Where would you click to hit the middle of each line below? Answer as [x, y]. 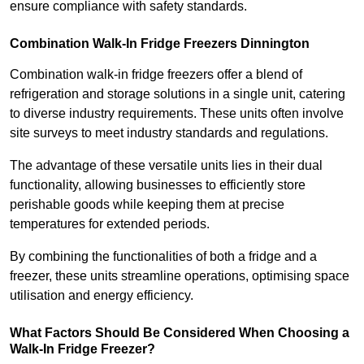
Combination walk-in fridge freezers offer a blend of [156, 74]
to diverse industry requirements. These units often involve [177, 113]
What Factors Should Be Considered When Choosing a [180, 332]
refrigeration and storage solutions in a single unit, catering [178, 93]
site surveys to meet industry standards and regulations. [169, 132]
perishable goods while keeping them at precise [147, 204]
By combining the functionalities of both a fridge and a [163, 256]
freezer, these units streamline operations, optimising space [180, 275]
